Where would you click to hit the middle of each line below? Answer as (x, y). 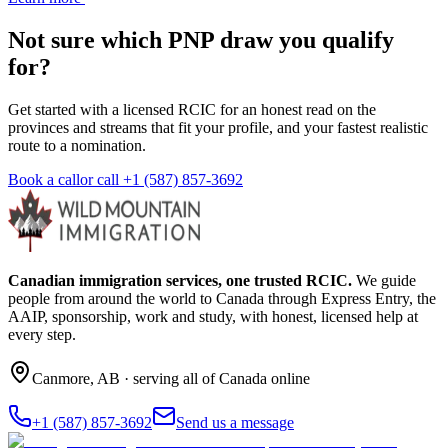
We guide (386, 280)
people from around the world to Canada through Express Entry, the (222, 298)
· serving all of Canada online (215, 378)
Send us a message (235, 422)
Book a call (44, 179)
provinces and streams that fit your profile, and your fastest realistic (218, 127)
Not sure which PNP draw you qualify (201, 40)
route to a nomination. (77, 145)
